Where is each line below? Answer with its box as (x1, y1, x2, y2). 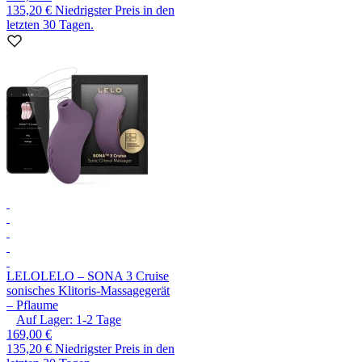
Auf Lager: (16, 313, 73, 327)
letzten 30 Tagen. (6, 18, 94, 32)
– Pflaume (6, 298, 58, 313)
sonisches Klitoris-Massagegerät (6, 284, 170, 298)
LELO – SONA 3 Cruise (40, 269, 169, 284)
